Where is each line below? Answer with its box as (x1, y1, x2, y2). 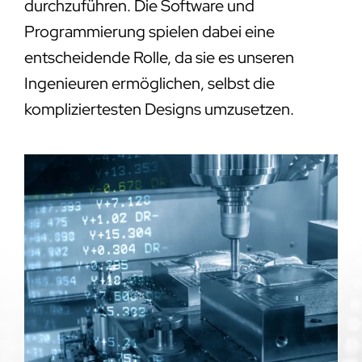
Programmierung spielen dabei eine (23, 21, 275, 43)
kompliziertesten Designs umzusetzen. (23, 99, 294, 120)
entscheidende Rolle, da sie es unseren (23, 47, 294, 69)
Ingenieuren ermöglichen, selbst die (23, 73, 275, 95)
